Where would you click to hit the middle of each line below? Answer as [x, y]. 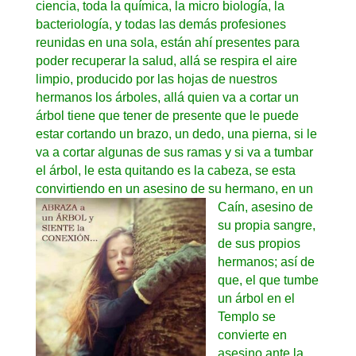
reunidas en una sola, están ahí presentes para [167, 42]
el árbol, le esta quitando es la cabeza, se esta [165, 170]
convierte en [252, 335]
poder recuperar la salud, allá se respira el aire [166, 60]
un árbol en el [256, 298]
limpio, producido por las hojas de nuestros [156, 79]
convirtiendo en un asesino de [122, 188]
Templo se [246, 316]
